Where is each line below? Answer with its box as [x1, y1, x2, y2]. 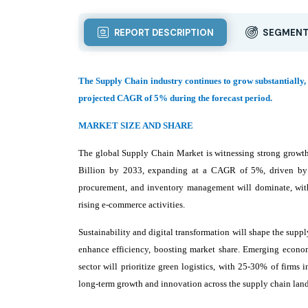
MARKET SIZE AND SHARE [78, 120, 193, 131]
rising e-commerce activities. [78, 199, 185, 210]
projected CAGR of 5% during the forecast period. [78, 93, 272, 103]
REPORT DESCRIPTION [112, 27, 214, 38]
